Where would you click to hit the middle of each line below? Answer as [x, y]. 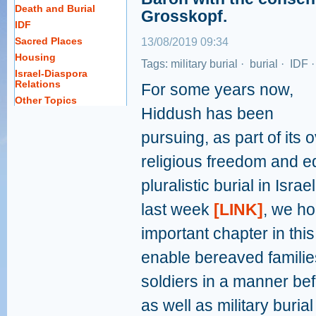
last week [177, 209]
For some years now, [217, 90]
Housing [35, 57]
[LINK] [238, 209]
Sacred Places [49, 41]
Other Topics [46, 100]
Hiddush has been [207, 114]
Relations [38, 84]
